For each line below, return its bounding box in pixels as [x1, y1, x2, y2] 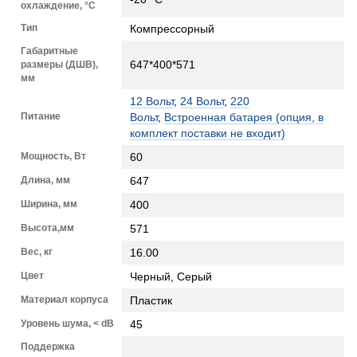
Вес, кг [21, 245, 53, 257]
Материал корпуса [21, 293, 108, 305]
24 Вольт [180, 94, 224, 108]
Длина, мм [21, 174, 70, 186]
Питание [21, 110, 61, 122]
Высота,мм [21, 222, 74, 233]
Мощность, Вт [21, 150, 86, 162]
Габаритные [21, 45, 78, 57]
